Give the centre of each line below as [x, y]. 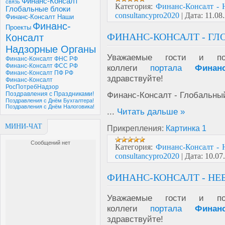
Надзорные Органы [51, 49]
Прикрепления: [136, 128]
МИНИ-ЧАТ [24, 126]
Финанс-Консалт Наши [40, 17]
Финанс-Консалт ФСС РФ [42, 66]
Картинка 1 [186, 128]
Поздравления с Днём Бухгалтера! [50, 100]
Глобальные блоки [38, 9]
